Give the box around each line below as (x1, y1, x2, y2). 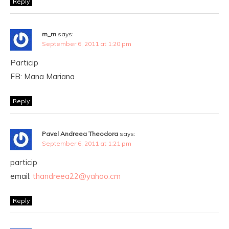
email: (10, 171, 33, 181)
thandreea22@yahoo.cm (33, 171, 121, 181)
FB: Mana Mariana (10, 72, 75, 81)
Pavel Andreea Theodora (42, 130, 118, 138)
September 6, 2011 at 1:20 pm (42, 40, 131, 48)
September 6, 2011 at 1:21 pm (42, 140, 131, 147)
